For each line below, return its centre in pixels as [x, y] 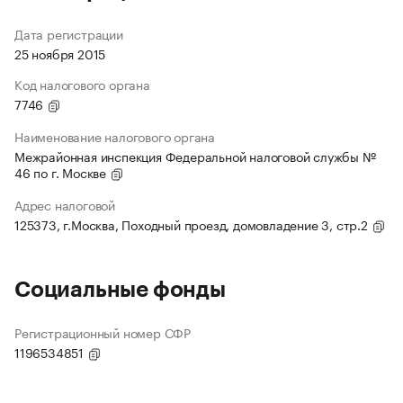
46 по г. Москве [62, 172]
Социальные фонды [120, 290]
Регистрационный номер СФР [103, 332]
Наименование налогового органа [115, 136]
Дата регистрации [69, 34]
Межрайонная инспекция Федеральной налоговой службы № [195, 156]
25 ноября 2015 [60, 54]
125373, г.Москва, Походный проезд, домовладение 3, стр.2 [193, 224]
